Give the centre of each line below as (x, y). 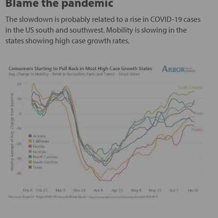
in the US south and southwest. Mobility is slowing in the (96, 30)
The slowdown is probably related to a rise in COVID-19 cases (103, 19)
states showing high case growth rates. (67, 41)
